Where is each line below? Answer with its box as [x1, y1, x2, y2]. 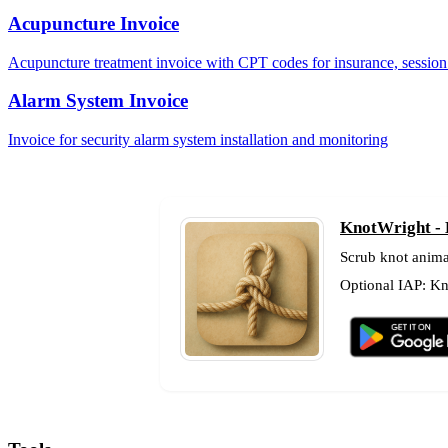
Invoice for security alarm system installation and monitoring [8, 131, 388, 149]
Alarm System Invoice [8, 90, 188, 112]
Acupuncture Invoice [8, 13, 179, 34]
